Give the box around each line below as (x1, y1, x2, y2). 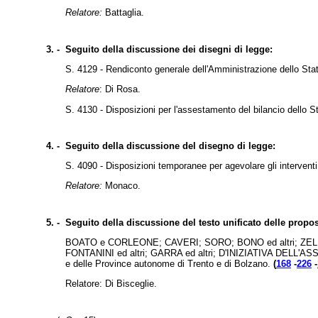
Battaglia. (105, 7, 144, 18)
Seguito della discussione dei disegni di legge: (65, 43, 273, 55)
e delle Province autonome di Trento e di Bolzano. (65, 258, 273, 269)
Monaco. (102, 180, 141, 192)
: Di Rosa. (99, 84, 141, 95)
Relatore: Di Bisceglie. (65, 278, 157, 290)
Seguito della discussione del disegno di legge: (65, 140, 275, 151)
